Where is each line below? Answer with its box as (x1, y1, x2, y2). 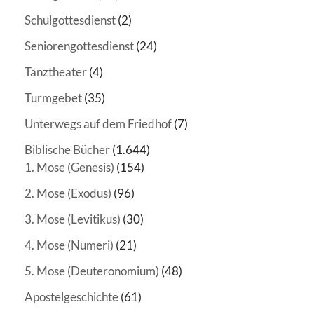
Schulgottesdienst (25, 12, 116, 27)
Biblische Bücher (25, 142, 110, 157)
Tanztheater (25, 64, 87, 79)
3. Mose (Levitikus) (25, 211, 121, 226)
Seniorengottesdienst (25, 38, 134, 53)
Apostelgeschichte (25, 289, 118, 304)
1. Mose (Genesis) (25, 159, 114, 175)
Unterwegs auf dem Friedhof (25, 116, 172, 131)
